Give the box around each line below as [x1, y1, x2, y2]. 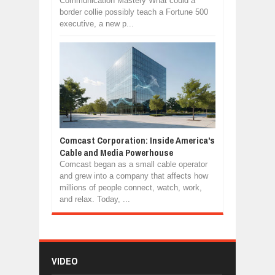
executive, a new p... [60, 19, 134, 28]
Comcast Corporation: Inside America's [60, 134, 215, 147]
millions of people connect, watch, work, [60, 183, 202, 192]
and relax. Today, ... [60, 195, 130, 204]
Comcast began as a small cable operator [60, 160, 207, 169]
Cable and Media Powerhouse [60, 146, 173, 159]
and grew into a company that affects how [60, 171, 208, 180]
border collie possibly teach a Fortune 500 [60, 7, 208, 17]
